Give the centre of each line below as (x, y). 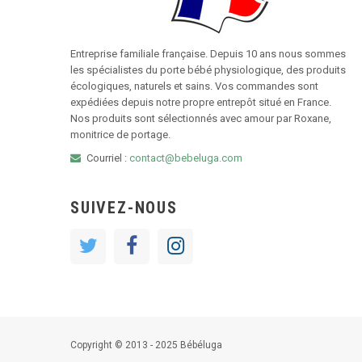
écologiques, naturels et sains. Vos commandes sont (194, 86)
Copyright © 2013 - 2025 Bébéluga (146, 345)
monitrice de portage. (120, 134)
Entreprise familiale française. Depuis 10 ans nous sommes (208, 53)
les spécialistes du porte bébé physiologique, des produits (208, 69)
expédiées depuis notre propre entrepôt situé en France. (201, 102)
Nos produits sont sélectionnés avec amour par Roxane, (201, 118)
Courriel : (108, 158)
